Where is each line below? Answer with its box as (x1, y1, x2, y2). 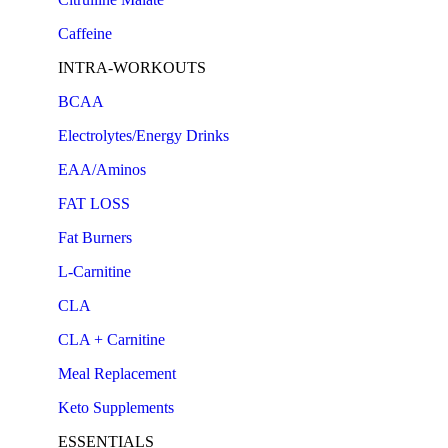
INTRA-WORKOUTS (58, 59, 206, 76)
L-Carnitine (58, 263, 131, 280)
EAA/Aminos (58, 161, 146, 178)
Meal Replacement (58, 365, 176, 382)
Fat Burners (58, 229, 132, 246)
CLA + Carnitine (58, 331, 165, 348)
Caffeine (58, 25, 112, 42)
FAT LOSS (58, 195, 130, 212)
